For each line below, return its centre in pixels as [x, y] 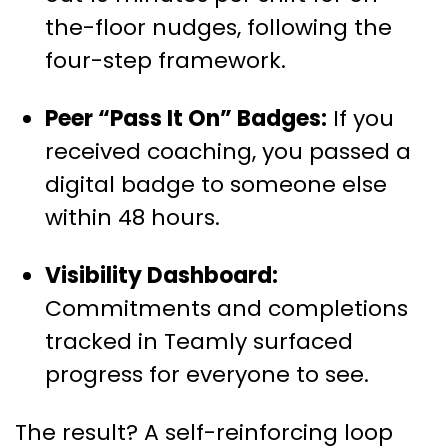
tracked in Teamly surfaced [199, 341]
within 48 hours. [132, 217]
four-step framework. [165, 60]
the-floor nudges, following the [218, 27]
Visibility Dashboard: [161, 275]
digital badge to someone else [216, 184]
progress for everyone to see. [207, 374]
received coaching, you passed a [228, 151]
